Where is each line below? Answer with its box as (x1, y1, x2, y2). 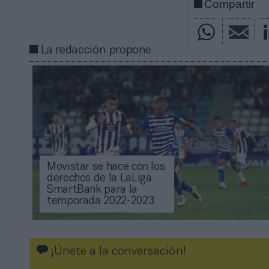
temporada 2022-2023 (47, 196, 154, 207)
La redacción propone (40, 44, 152, 56)
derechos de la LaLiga (47, 174, 152, 184)
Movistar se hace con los (47, 162, 165, 173)
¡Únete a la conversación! (48, 246, 186, 258)
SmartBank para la (47, 185, 138, 196)
